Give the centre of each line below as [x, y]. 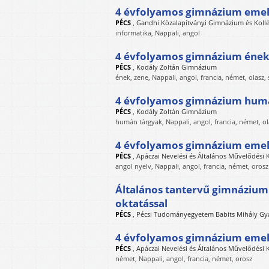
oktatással [141, 203]
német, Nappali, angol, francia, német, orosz [184, 258]
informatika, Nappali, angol [158, 33]
